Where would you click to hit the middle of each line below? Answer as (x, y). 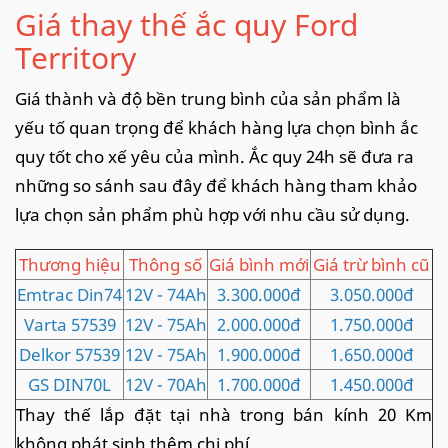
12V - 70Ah (165, 384)
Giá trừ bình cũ (371, 264)
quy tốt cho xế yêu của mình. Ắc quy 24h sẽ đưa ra (214, 156)
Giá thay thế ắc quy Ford (186, 24)
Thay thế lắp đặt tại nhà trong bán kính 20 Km (224, 414)
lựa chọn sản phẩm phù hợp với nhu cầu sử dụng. (212, 214)
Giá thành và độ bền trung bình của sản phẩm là (208, 98)
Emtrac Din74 (69, 294)
